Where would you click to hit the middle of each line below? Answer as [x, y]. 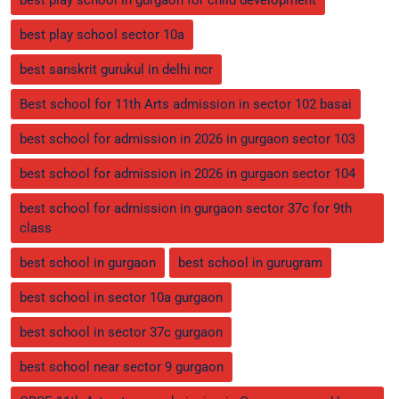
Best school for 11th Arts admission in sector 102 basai [186, 104]
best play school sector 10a [102, 34]
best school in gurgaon [88, 262]
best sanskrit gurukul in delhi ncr [116, 69]
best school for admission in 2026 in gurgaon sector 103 [187, 138]
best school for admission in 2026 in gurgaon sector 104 [187, 173]
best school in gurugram [250, 262]
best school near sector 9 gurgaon [122, 366]
